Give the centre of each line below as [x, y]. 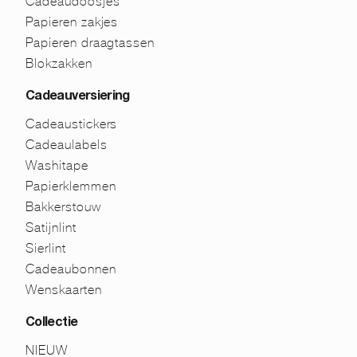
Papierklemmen [71, 186]
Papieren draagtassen [90, 42]
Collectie [52, 323]
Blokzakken [59, 63]
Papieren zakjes [72, 22]
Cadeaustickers [72, 124]
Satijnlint [51, 227]
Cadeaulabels [67, 144]
